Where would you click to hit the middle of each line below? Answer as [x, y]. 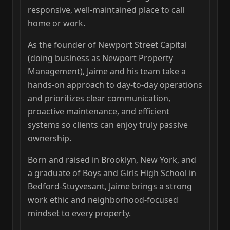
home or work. [56, 23]
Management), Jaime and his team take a [107, 72]
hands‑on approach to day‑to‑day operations [115, 85]
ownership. [50, 138]
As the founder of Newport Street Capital [107, 45]
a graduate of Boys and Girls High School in [112, 173]
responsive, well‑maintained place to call [106, 10]
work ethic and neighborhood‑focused [103, 200]
